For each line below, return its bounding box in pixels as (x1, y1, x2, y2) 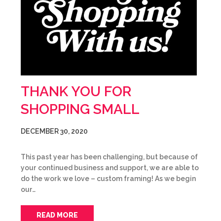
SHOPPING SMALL (21, 101, 140, 117)
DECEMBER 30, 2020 (21, 127, 88, 135)
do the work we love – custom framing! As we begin (21, 175, 196, 183)
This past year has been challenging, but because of (21, 153, 198, 161)
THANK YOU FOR (21, 83, 131, 100)
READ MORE (37, 211, 78, 219)
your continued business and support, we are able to (21, 164, 199, 172)
